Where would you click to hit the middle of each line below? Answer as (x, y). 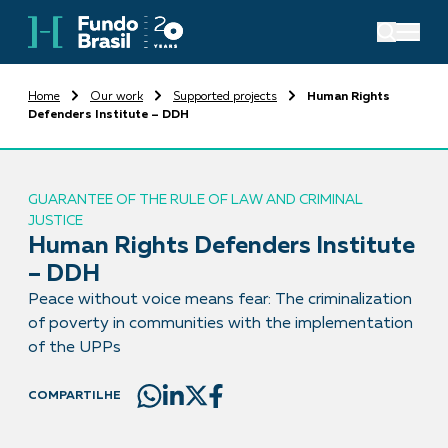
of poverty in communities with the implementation (220, 323)
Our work (116, 96)
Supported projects (225, 96)
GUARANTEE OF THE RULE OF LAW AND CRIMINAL (195, 199)
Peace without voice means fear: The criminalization (220, 299)
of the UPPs (74, 347)
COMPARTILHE (74, 396)
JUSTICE (55, 220)
